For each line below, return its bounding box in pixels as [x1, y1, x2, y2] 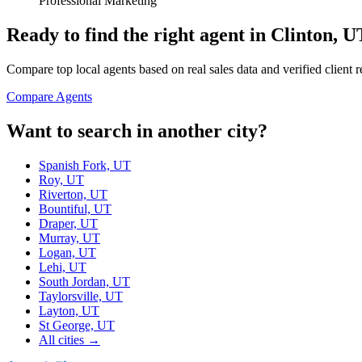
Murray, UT [39, 231, 100, 246]
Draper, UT [39, 217, 98, 231]
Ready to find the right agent [6, 24, 245, 46]
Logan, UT [39, 246, 96, 260]
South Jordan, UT [39, 275, 130, 289]
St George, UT [39, 318, 115, 333]
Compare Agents [6, 90, 92, 104]
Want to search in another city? [6, 120, 267, 142]
